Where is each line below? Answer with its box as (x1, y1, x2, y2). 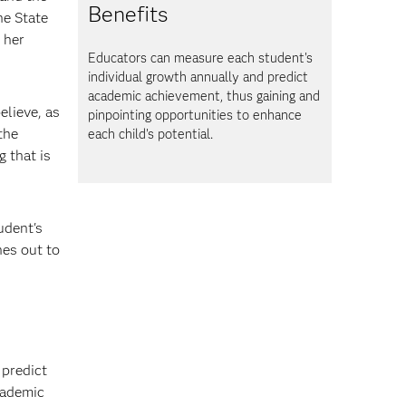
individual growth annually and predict (88, 68, 309, 85)
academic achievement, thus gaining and (88, 87, 321, 104)
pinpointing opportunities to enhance (88, 106, 303, 123)
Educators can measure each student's (88, 49, 314, 66)
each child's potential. (88, 125, 214, 142)
